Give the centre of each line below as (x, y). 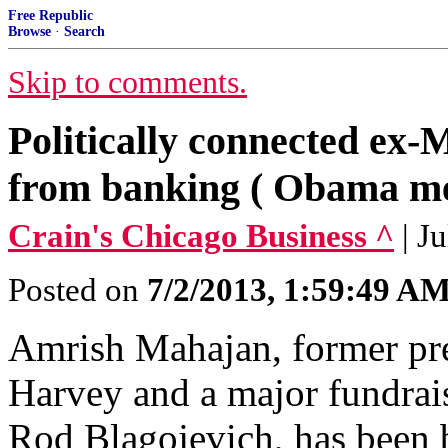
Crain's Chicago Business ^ (201, 236)
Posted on (77, 290)
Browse (29, 31)
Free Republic (50, 15)
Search (84, 31)
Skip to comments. (127, 82)
